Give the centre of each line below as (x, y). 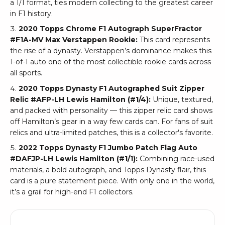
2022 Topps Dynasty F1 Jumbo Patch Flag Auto (108, 148)
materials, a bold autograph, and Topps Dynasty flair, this (108, 170)
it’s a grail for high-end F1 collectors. (72, 192)
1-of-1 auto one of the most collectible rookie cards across (110, 62)
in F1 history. (31, 13)
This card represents (174, 40)
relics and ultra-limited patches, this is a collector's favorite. (111, 132)
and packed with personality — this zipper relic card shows (111, 110)
